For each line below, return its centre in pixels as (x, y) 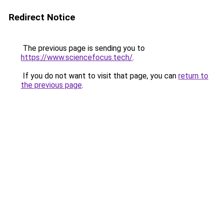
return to (193, 76)
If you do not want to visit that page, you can (100, 76)
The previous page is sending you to (83, 48)
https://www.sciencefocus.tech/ (77, 57)
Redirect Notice (42, 17)
